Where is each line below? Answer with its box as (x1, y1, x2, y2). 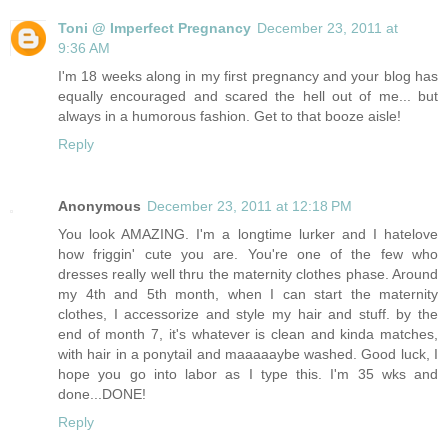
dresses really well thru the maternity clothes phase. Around (58, 265, 438, 282)
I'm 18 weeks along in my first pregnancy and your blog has (58, 67, 438, 84)
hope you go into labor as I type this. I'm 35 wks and (58, 365, 438, 382)
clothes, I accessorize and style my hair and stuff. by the (58, 305, 438, 322)
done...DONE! (58, 385, 146, 402)
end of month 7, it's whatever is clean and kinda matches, (58, 325, 438, 342)
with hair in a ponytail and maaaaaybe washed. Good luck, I (58, 345, 438, 362)
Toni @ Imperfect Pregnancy (58, 19, 251, 36)
